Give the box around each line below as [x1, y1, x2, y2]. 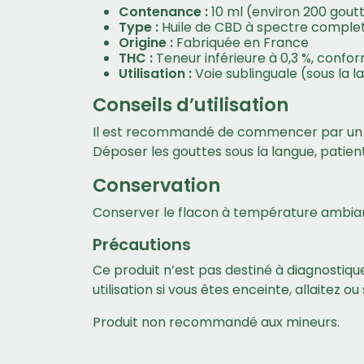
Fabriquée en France [173, 33, 309, 52]
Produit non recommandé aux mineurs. [93, 313, 340, 331]
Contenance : [119, 2, 208, 21]
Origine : [119, 33, 173, 52]
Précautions [93, 233, 191, 256]
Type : [119, 18, 158, 37]
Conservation [93, 172, 220, 198]
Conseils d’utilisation [93, 92, 288, 118]
